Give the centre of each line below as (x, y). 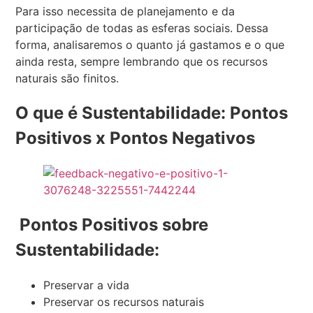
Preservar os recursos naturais (124, 302)
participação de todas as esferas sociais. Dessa (142, 28)
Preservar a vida (87, 285)
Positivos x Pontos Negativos (136, 138)
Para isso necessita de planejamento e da (125, 12)
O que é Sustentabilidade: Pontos (152, 113)
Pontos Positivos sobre (112, 225)
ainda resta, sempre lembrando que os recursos (142, 62)
